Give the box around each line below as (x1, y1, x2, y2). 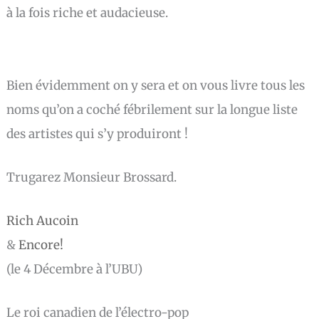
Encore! (19, 236, 64, 253)
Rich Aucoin (6, 212, 79, 229)
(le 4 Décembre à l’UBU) (6, 261, 143, 277)
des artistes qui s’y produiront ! (6, 125, 192, 142)
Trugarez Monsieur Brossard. (6, 169, 177, 185)
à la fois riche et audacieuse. (6, 4, 169, 21)
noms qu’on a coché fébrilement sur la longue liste (6, 101, 298, 117)
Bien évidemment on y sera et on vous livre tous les (6, 77, 305, 93)
